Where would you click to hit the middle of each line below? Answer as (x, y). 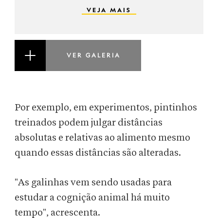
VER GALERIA (93, 55)
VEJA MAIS (109, 10)
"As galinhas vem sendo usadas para (93, 183)
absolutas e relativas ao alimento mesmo (102, 138)
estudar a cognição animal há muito (92, 198)
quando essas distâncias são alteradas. (98, 153)
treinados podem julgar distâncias (89, 123)
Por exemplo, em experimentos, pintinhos (106, 108)
